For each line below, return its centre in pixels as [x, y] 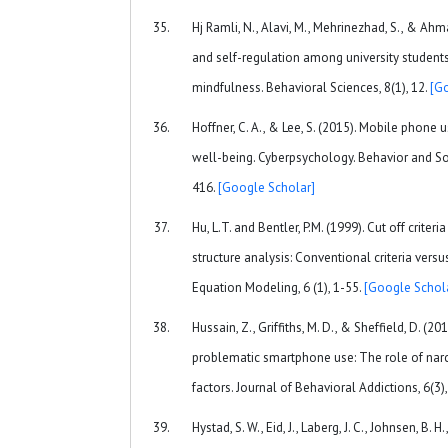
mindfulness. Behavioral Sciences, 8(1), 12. [311, 87]
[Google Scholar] [266, 187]
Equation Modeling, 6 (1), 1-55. [278, 287]
